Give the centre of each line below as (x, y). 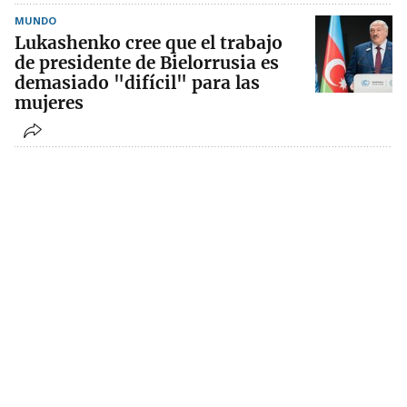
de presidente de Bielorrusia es (147, 63)
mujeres (49, 103)
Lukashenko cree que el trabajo (149, 43)
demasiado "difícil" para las (137, 83)
